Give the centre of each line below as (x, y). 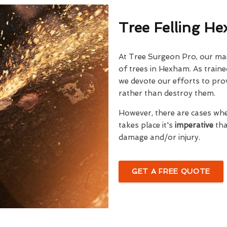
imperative (195, 125)
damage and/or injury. (159, 137)
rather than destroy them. (167, 93)
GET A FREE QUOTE (171, 171)
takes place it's (146, 125)
